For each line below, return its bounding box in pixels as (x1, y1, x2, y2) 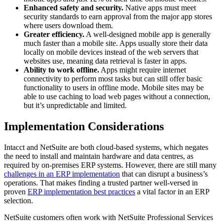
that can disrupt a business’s (120, 170, 208, 179)
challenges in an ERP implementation (4, 170, 120, 179)
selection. (4, 196, 33, 205)
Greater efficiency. (24, 30, 84, 39)
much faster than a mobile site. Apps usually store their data (24, 39, 208, 48)
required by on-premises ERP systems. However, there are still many (4, 161, 217, 170)
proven (4, 187, 28, 196)
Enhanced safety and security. (24, 3, 123, 12)
